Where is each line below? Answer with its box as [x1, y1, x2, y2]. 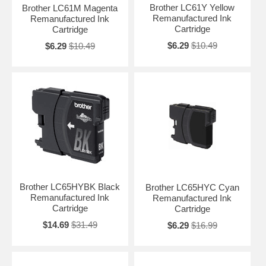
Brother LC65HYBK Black [20, 181, 121, 192]
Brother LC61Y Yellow [150, 2, 235, 12]
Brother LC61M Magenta [22, 2, 118, 13]
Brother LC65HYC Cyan [145, 182, 239, 192]
